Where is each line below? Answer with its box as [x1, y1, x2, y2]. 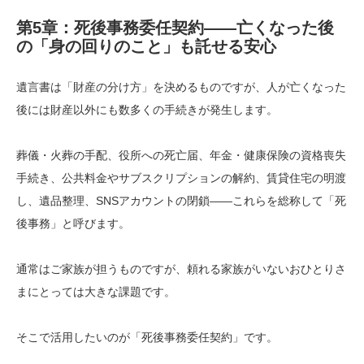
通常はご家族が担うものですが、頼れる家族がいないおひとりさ [16, 262, 346, 275]
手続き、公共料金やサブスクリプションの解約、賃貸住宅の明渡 [16, 171, 346, 184]
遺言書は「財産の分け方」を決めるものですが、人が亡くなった [16, 80, 346, 93]
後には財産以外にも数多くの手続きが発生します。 [16, 102, 278, 116]
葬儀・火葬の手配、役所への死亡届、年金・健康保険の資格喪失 [16, 148, 346, 162]
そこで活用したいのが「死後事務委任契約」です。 [16, 330, 278, 344]
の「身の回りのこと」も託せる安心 [16, 37, 276, 55]
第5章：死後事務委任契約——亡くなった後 [16, 18, 334, 37]
